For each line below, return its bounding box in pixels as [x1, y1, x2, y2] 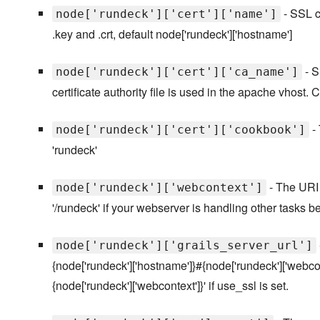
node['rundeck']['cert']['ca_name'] [55, 65, 299, 79]
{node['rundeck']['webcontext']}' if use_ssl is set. [51, 277, 289, 294]
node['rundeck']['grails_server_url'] [55, 239, 313, 253]
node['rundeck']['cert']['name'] [55, 7, 277, 21]
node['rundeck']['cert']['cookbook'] [55, 123, 306, 137]
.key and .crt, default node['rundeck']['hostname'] [51, 26, 292, 43]
